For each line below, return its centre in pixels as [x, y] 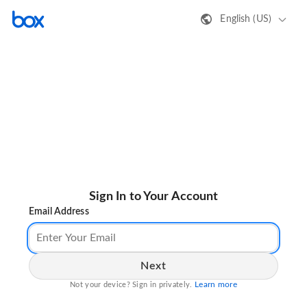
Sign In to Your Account [153, 197]
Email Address [59, 212]
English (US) [246, 19]
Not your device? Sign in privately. [132, 285]
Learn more [216, 285]
